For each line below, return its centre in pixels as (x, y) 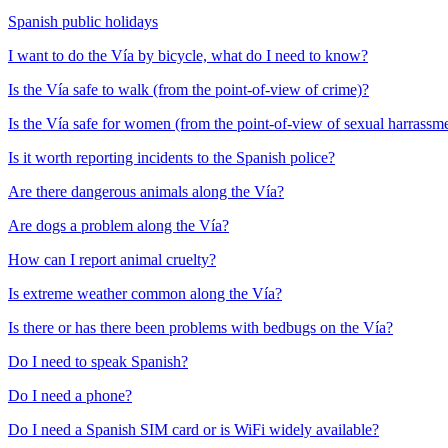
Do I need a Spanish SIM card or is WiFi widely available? (193, 430)
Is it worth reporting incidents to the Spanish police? (171, 158)
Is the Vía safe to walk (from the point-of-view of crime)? (188, 90)
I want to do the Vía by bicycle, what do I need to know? (188, 56)
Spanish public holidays (83, 22)
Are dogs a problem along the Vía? (118, 226)
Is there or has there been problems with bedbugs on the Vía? (200, 328)
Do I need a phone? (70, 396)
